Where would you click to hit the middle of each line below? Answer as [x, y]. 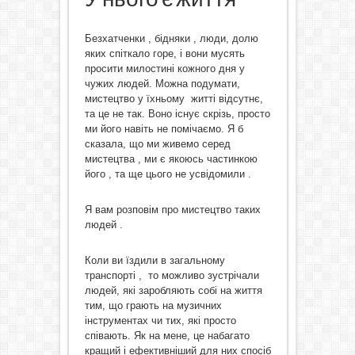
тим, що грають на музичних [153, 305]
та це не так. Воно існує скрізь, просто [177, 114]
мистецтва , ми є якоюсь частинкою [171, 159]
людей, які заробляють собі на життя [173, 290]
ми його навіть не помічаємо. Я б [164, 129]
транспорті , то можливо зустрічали [172, 275]
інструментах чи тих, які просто [160, 321]
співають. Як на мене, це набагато [167, 336]
